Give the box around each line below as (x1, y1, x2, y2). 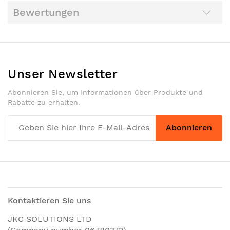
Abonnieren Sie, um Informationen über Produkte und (8, 88, 203, 97)
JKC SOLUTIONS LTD (8, 214, 92, 224)
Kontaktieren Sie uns (8, 195, 91, 205)
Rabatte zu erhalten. (8, 98, 80, 106)
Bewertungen (13, 6, 79, 19)
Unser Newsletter (8, 66, 118, 81)
